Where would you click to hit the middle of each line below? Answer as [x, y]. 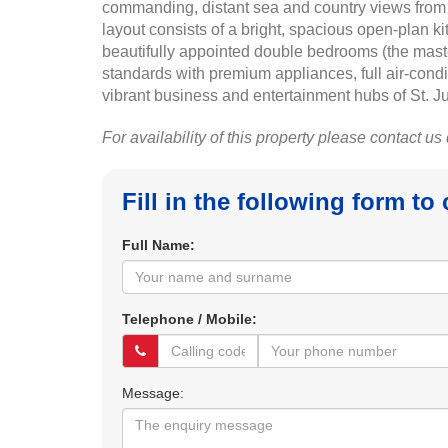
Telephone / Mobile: [189, 319]
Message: [153, 393]
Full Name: [158, 245]
